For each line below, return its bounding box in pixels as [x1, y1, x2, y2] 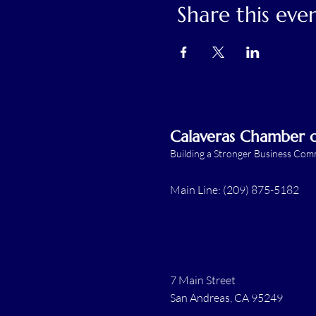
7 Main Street [170, 272, 236, 287]
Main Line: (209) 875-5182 [170, 182, 299, 197]
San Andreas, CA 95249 [170, 290, 283, 305]
